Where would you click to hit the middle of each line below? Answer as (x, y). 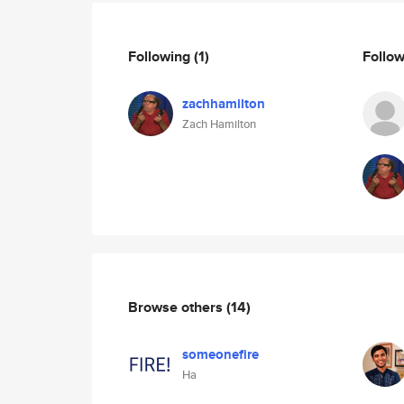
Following (161, 56)
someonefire (220, 354)
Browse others (177, 307)
